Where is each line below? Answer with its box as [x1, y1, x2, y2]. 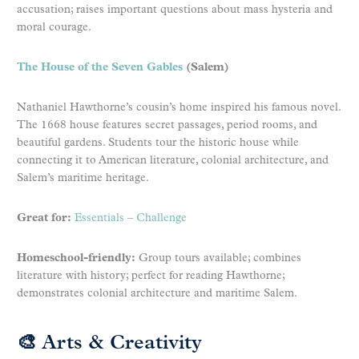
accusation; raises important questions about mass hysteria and [17, 4, 333, 17]
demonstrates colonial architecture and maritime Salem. [17, 288, 297, 301]
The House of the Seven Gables [17, 62, 183, 75]
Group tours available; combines [135, 252, 301, 265]
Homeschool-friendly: [17, 252, 135, 265]
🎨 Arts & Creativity [17, 333, 202, 353]
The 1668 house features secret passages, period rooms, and [17, 119, 317, 132]
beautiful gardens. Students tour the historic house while [17, 137, 299, 150]
